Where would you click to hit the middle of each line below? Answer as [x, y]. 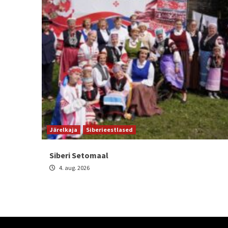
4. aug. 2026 [74, 168]
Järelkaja [64, 130]
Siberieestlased [109, 130]
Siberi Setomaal [79, 155]
